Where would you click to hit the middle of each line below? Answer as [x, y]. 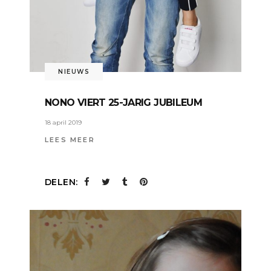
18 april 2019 [63, 122]
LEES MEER [70, 140]
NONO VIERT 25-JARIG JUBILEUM [124, 102]
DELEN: [61, 182]
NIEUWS [74, 72]
